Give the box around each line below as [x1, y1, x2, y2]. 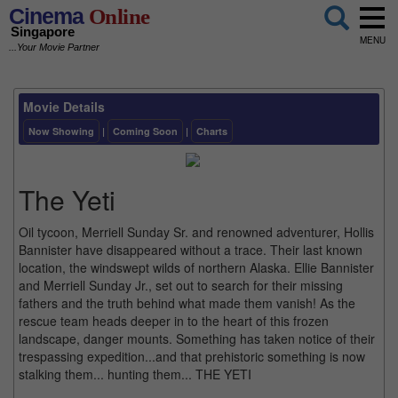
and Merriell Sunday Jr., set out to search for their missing [19, 275, 343, 294]
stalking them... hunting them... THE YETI [19, 364, 251, 383]
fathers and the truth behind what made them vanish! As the [19, 293, 355, 312]
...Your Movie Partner [9, 42, 99, 53]
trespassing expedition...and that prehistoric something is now [19, 346, 365, 365]
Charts [196, 123, 227, 138]
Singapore [11, 24, 75, 40]
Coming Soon [113, 123, 178, 138]
